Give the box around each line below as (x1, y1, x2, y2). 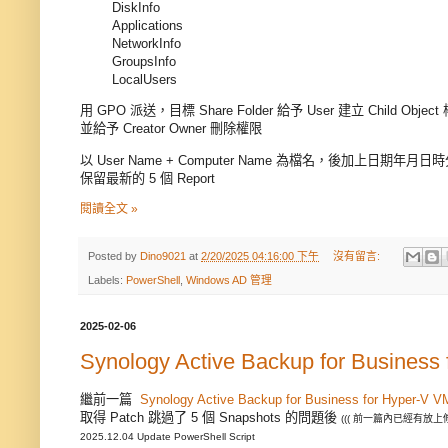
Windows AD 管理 (186, 274, 272, 287)
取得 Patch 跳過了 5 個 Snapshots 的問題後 (80, 409, 341, 425)
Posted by (88, 249, 140, 262)
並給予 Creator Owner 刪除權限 (80, 121, 262, 137)
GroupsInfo (112, 54, 176, 70)
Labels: (88, 274, 126, 287)
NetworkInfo (112, 36, 181, 52)
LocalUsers (112, 72, 177, 88)
